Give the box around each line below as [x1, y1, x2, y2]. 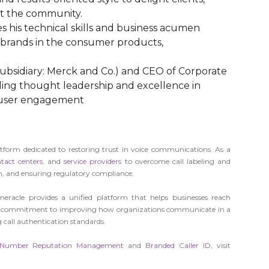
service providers [64, 157, 125, 166]
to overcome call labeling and [124, 157, 231, 166]
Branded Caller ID [145, 241, 211, 250]
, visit [211, 241, 231, 250]
